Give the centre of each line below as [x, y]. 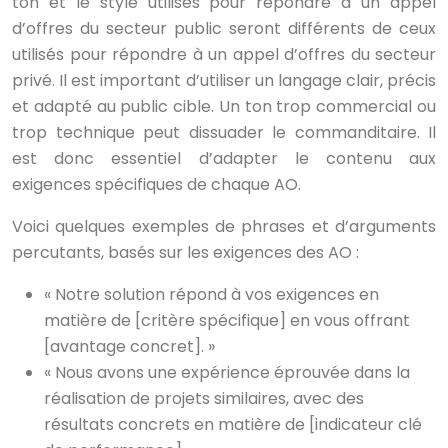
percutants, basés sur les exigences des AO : [185, 252]
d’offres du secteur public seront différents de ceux [224, 28]
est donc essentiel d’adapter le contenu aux [224, 158]
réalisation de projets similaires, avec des [204, 398]
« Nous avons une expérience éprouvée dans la [227, 372]
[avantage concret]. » [129, 346]
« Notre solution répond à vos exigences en [211, 294]
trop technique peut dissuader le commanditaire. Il [224, 132]
